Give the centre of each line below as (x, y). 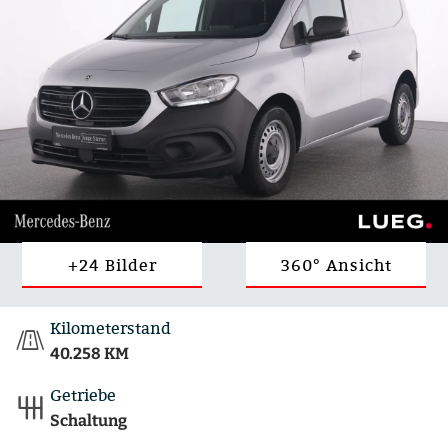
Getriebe (83, 395)
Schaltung (88, 420)
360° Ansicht (336, 265)
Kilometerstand (110, 328)
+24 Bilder (112, 265)
